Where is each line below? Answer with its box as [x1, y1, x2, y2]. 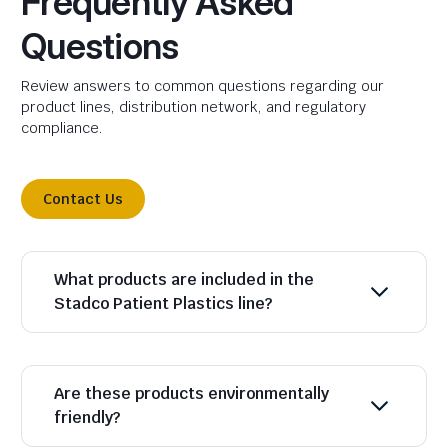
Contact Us [43, 190, 123, 208]
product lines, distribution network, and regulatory [21, 98, 366, 116]
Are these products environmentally [54, 383, 329, 404]
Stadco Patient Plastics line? [54, 293, 272, 314]
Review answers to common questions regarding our [21, 77, 384, 95]
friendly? [54, 407, 120, 428]
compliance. [21, 119, 103, 137]
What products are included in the [54, 269, 314, 290]
